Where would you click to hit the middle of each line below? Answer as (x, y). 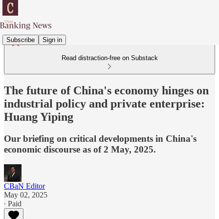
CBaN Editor (24, 186)
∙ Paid (13, 203)
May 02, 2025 (26, 195)
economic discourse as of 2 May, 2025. (80, 149)
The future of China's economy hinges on (106, 90)
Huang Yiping (39, 117)
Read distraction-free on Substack (109, 58)
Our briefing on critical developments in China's (100, 138)
